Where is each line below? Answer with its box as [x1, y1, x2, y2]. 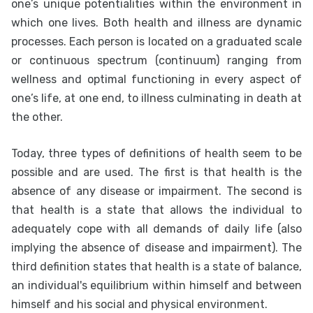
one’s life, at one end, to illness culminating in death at [11, 92, 302, 105]
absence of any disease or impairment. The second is [11, 184, 302, 198]
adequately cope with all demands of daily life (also [11, 222, 302, 235]
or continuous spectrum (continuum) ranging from [11, 54, 302, 67]
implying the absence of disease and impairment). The [11, 241, 302, 254]
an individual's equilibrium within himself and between [11, 279, 302, 292]
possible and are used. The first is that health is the [11, 166, 302, 179]
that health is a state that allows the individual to [11, 203, 302, 217]
